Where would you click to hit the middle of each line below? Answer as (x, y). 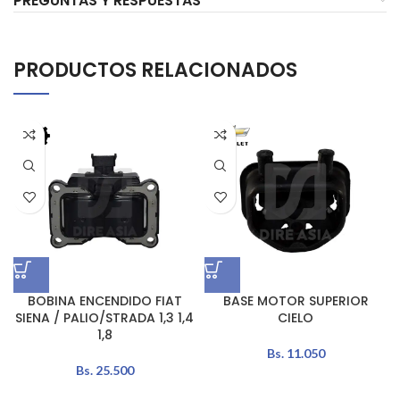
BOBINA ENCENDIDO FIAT (104, 300)
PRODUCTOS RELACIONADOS (155, 70)
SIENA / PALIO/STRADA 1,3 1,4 (104, 317)
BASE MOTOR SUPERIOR (296, 300)
